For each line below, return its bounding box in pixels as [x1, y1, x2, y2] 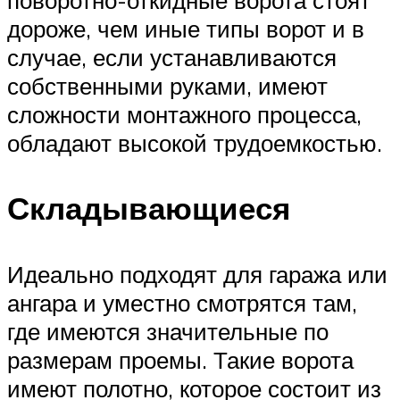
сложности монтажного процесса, [7, 100, 362, 129]
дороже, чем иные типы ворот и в [7, 14, 364, 44]
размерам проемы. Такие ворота [7, 345, 354, 374]
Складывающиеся [7, 188, 290, 229]
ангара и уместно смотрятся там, [7, 287, 357, 317]
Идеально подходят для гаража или [7, 259, 387, 288]
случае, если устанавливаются [7, 43, 337, 72]
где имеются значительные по [7, 316, 329, 346]
